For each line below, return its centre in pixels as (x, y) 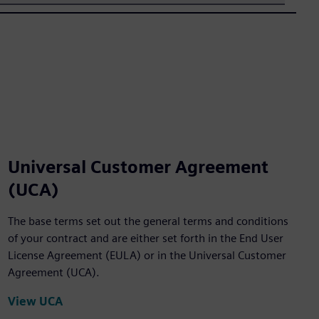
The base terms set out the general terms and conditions (148, 221)
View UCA (35, 301)
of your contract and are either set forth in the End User (145, 239)
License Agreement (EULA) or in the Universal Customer (147, 256)
